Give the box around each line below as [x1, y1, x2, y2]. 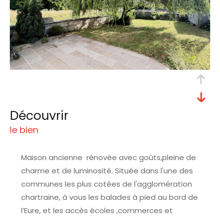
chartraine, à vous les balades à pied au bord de [21, 192, 198, 202]
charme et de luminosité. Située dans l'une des [21, 165, 193, 176]
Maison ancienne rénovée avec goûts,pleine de [21, 152, 196, 163]
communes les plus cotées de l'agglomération [21, 178, 192, 189]
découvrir [19, 107, 68, 124]
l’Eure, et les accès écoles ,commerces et [21, 205, 173, 216]
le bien [10, 123, 38, 136]
